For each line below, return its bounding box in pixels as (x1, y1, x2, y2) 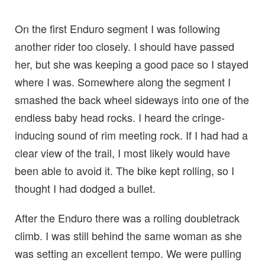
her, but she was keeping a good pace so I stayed (15, 56, 248, 72)
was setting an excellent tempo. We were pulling (15, 245, 241, 261)
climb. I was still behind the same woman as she (15, 227, 242, 243)
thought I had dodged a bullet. (15, 180, 156, 196)
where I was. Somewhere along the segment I (15, 73, 231, 89)
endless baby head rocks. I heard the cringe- (15, 109, 225, 125)
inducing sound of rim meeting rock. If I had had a (15, 127, 248, 143)
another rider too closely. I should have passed (15, 38, 234, 54)
